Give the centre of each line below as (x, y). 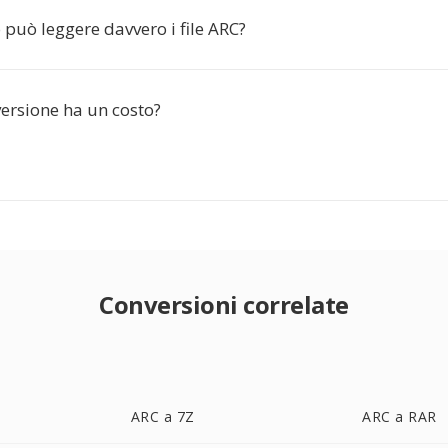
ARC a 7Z (162, 416)
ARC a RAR (399, 416)
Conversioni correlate (224, 304)
